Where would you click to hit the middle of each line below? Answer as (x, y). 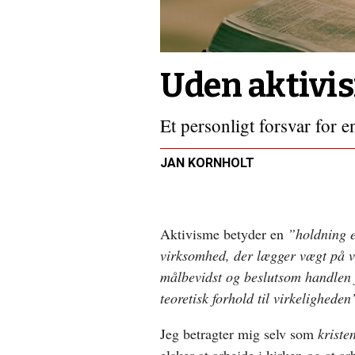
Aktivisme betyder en (224, 233)
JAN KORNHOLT (207, 162)
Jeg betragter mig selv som (239, 333)
